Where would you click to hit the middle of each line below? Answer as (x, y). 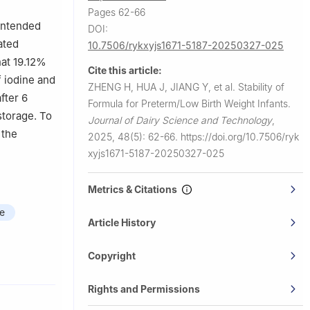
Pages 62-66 (117, 12)
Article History (122, 222)
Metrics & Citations (135, 189)
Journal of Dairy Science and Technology (180, 120)
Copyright (112, 255)
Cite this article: (125, 70)
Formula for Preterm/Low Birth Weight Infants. (189, 103)
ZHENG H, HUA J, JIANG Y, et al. (163, 86)
